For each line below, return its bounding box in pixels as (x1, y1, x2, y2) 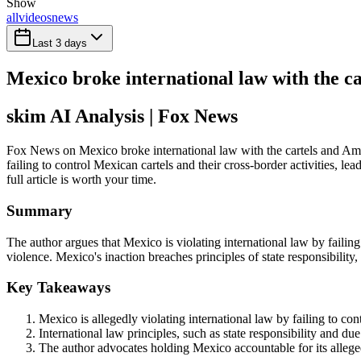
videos (19, 10, 52, 25)
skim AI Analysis (6, 106, 144, 127)
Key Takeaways (6, 279, 110, 297)
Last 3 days (32, 37, 87, 50)
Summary (6, 201, 73, 219)
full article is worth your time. (6, 172, 156, 187)
